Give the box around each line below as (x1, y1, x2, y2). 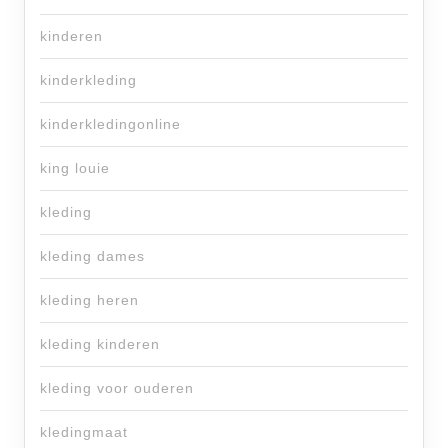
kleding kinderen (40, 336, 160, 353)
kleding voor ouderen (40, 380, 194, 397)
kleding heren (40, 292, 139, 309)
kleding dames (40, 248, 145, 265)
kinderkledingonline (40, 116, 181, 133)
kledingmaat (40, 424, 128, 441)
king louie (40, 160, 110, 177)
